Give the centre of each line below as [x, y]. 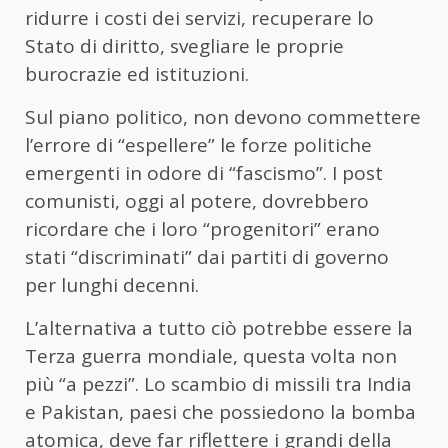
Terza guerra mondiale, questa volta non [211, 355]
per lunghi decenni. [112, 284]
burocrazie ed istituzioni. [137, 73]
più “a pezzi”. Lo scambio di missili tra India [218, 383]
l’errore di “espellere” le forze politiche [198, 144]
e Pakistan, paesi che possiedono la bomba [220, 411]
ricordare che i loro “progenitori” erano [202, 228]
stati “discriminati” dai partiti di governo [207, 256]
